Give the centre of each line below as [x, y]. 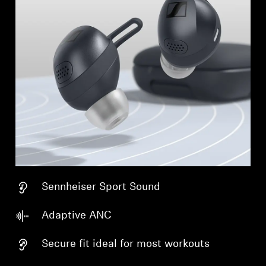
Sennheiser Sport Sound [101, 187]
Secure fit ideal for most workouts [126, 244]
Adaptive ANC [77, 216]
